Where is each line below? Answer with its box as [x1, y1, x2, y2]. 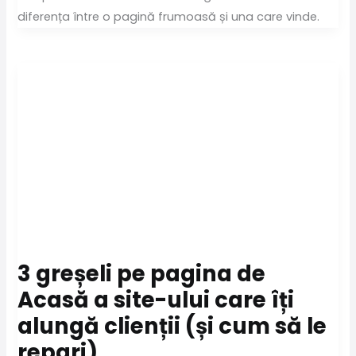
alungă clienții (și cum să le [17, 310, 327, 342]
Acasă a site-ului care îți [17, 284, 295, 315]
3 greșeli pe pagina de [17, 257, 266, 289]
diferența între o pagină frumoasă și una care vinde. [17, 9, 320, 25]
